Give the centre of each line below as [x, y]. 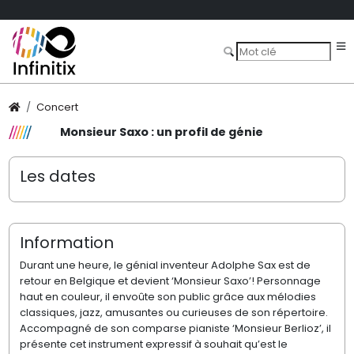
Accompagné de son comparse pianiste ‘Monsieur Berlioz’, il [175, 329]
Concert [58, 107]
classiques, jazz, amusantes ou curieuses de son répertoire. [173, 313]
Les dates [57, 176]
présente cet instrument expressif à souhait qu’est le [153, 345]
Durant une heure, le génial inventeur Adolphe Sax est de [165, 265]
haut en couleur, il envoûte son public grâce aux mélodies [168, 297]
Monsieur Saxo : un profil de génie [161, 132]
